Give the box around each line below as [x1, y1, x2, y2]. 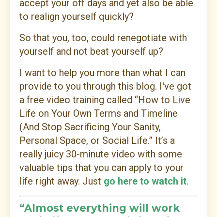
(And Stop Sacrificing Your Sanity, [19, 121, 161, 133]
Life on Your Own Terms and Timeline [19, 108, 178, 120]
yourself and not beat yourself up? [19, 46, 163, 58]
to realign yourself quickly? [19, 11, 134, 23]
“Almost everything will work [19, 202, 180, 215]
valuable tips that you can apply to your [19, 162, 184, 174]
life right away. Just [19, 175, 104, 187]
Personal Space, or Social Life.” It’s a [19, 135, 175, 147]
